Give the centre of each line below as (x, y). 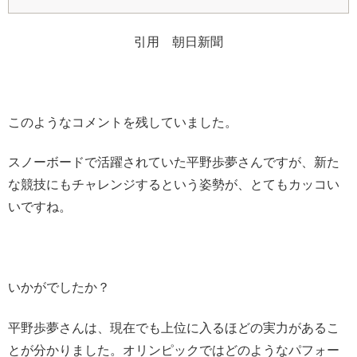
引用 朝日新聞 (178, 42)
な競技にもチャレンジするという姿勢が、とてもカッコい (174, 185)
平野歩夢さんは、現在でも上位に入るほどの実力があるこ (174, 328)
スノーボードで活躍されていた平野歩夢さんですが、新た (174, 163)
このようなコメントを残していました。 (123, 122)
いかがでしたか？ (59, 288)
